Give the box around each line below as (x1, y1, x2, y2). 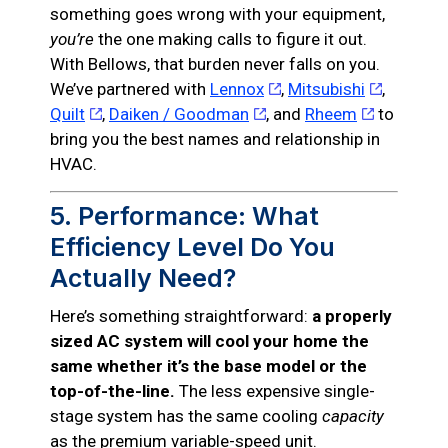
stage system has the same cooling (50, 406, 322, 427)
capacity (322, 406, 384, 427)
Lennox (210, 78, 264, 99)
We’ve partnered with (50, 78, 210, 99)
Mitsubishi (288, 78, 365, 99)
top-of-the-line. (50, 381, 175, 402)
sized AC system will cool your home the (50, 331, 369, 352)
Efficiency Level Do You (50, 232, 335, 263)
